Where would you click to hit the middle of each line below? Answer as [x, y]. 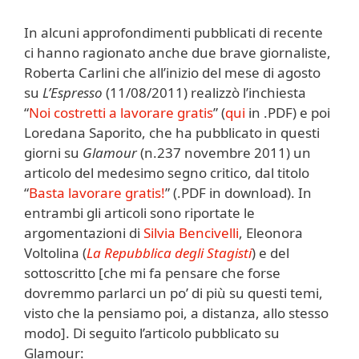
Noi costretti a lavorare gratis [121, 112]
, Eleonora [271, 232]
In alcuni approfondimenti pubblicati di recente [173, 32]
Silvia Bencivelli [191, 232]
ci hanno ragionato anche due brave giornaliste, [177, 52]
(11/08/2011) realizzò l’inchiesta [204, 92]
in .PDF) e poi [288, 112]
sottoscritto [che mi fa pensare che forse [152, 272]
